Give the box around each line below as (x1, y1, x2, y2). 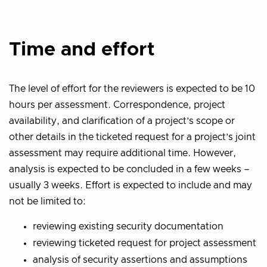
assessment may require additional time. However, (9, 148, 236, 159)
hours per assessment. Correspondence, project (9, 100, 225, 110)
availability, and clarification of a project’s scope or (9, 116, 235, 126)
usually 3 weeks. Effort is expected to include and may (9, 181, 252, 191)
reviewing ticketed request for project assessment (33, 238, 256, 249)
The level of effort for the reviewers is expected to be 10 (9, 84, 255, 94)
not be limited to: (9, 197, 86, 207)
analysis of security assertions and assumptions (33, 255, 247, 265)
